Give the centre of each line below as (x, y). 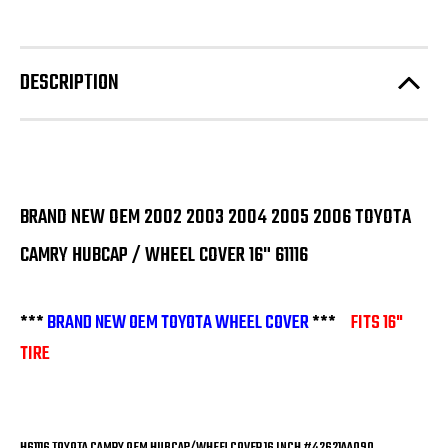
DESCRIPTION (69, 82)
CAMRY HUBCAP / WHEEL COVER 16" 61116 (164, 255)
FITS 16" (377, 323)
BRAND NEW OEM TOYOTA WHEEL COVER (178, 323)
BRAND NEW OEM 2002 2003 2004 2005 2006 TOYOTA (215, 217)
